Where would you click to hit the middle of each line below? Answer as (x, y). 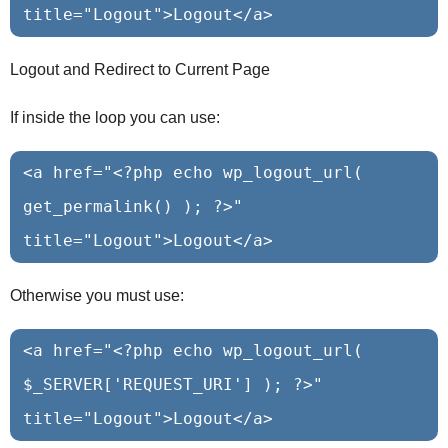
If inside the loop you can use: (115, 118)
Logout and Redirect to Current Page (140, 69)
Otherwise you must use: (97, 296)
